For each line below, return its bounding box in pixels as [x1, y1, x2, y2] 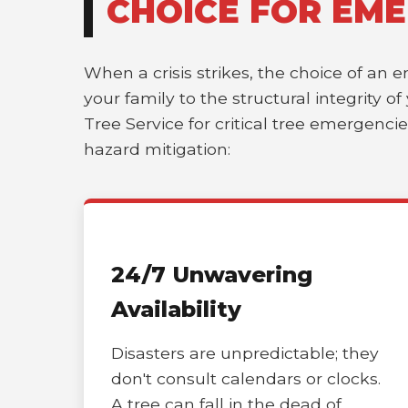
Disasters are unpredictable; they [111, 343, 379, 362]
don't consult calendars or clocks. [111, 369, 381, 388]
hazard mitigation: [84, 139, 230, 158]
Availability [111, 296, 241, 322]
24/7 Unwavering [111, 261, 312, 288]
